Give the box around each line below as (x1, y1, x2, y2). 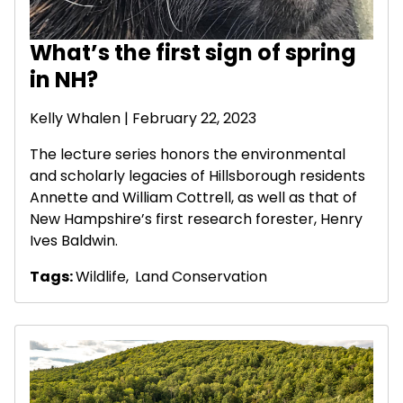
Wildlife (76, 266, 126, 288)
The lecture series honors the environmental (30, 144, 345, 166)
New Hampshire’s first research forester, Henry (30, 209, 363, 230)
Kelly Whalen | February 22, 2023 (30, 108, 256, 130)
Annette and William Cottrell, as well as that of (30, 187, 357, 209)
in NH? (30, 65, 98, 95)
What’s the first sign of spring (30, 38, 356, 68)
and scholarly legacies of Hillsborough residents (30, 166, 365, 187)
